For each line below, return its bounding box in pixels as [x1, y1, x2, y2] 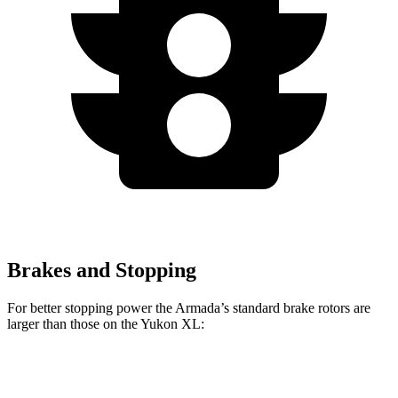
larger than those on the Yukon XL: [7, 315, 204, 331]
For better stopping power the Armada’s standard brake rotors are [7, 299, 370, 315]
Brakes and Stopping [7, 259, 196, 283]
